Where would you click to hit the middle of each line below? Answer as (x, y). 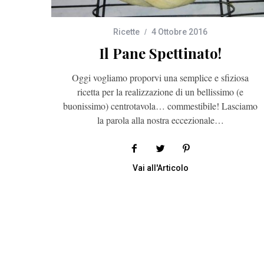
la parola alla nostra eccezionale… (160, 120)
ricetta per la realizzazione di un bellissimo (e (160, 92)
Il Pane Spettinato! (160, 53)
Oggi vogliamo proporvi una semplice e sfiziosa (160, 77)
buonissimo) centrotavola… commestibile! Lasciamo (160, 106)
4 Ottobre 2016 (179, 32)
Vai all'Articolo (160, 168)
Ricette (126, 32)
